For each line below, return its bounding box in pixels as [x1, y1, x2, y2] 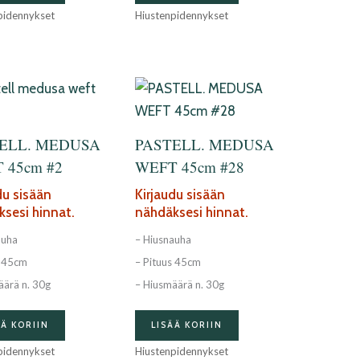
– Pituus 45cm [134, 255, 201, 268]
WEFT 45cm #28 [134, 156, 244, 177]
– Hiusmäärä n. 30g [134, 277, 224, 291]
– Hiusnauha [134, 232, 191, 246]
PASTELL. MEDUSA [134, 133, 274, 154]
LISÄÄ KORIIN [150, 319, 223, 331]
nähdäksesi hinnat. [134, 204, 248, 221]
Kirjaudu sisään [134, 186, 225, 203]
